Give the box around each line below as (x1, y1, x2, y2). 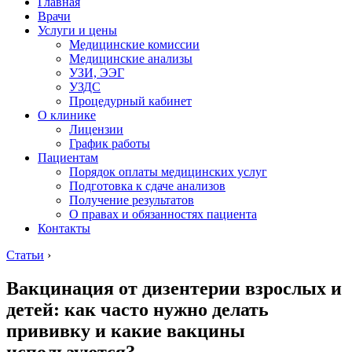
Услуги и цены (38, 24, 117, 37)
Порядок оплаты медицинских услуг (69, 165, 267, 178)
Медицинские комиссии (69, 38, 200, 51)
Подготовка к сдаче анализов (69, 179, 225, 192)
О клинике (38, 108, 96, 122)
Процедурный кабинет (69, 94, 192, 108)
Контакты (38, 222, 90, 235)
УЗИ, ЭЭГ (69, 66, 124, 79)
